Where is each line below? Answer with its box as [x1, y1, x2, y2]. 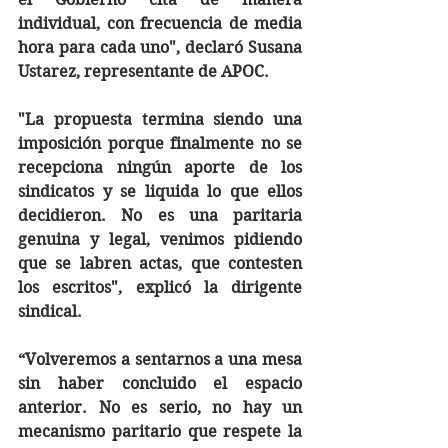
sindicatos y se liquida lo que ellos [18, 182, 302, 201]
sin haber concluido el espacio [18, 374, 302, 393]
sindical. [18, 302, 86, 321]
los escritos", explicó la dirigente [18, 278, 302, 297]
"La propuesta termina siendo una [18, 110, 302, 129]
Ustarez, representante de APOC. [18, 62, 269, 81]
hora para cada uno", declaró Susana [18, 38, 302, 57]
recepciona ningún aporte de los [18, 158, 302, 177]
